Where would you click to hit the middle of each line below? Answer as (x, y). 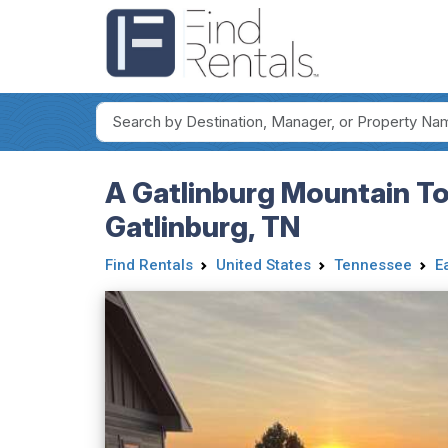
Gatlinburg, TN (202, 226)
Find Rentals (148, 264)
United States (263, 264)
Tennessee (372, 264)
